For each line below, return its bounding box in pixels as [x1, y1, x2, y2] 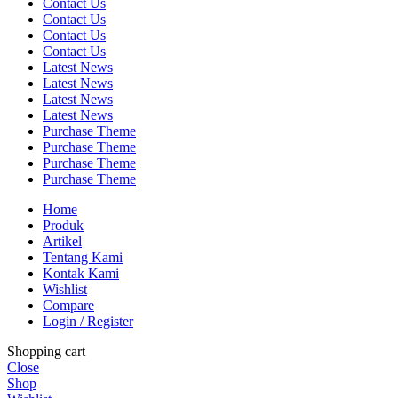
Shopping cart [7, 344, 85, 360]
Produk [43, 218, 84, 234]
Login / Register [43, 314, 133, 330]
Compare [43, 298, 94, 314]
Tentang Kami [43, 250, 123, 266]
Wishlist [43, 282, 87, 298]
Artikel [43, 234, 82, 250]
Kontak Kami [43, 266, 119, 282]
